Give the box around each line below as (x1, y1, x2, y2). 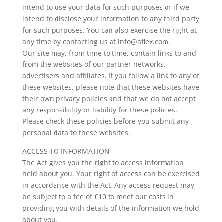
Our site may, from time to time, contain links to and (22, 48, 196, 57)
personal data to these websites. (22, 128, 130, 137)
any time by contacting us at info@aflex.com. (22, 37, 170, 46)
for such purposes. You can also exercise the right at (22, 25, 197, 35)
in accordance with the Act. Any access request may (22, 180, 194, 190)
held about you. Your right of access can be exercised (22, 169, 200, 178)
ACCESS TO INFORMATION (22, 146, 110, 156)
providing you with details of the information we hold (22, 203, 199, 213)
